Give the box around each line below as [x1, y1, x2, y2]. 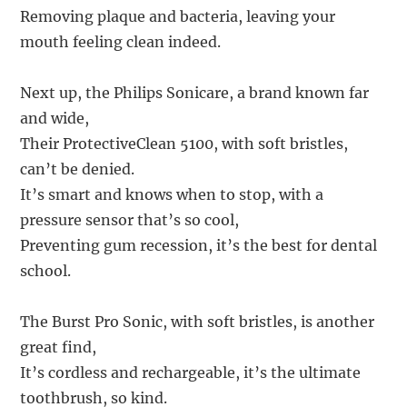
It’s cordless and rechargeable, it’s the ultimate [20, 363, 362, 382]
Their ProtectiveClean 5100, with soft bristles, [20, 134, 349, 154]
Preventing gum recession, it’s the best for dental [20, 236, 378, 255]
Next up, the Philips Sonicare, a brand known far [20, 84, 370, 103]
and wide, [20, 109, 90, 128]
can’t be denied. [20, 160, 135, 179]
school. [20, 262, 72, 281]
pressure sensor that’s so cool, [20, 211, 240, 230]
